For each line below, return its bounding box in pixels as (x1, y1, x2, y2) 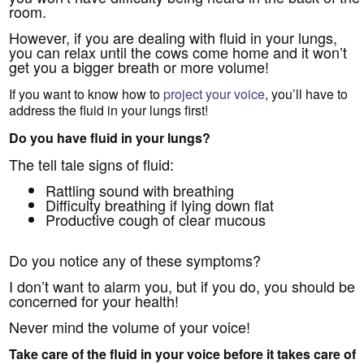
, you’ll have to (265, 84, 349, 103)
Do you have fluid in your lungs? (9, 128, 211, 147)
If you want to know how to (9, 84, 164, 103)
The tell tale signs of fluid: (9, 153, 175, 175)
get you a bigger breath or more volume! (9, 55, 270, 77)
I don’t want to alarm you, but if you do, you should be (9, 275, 356, 297)
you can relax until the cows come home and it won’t (9, 41, 348, 63)
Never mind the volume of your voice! (9, 316, 251, 338)
